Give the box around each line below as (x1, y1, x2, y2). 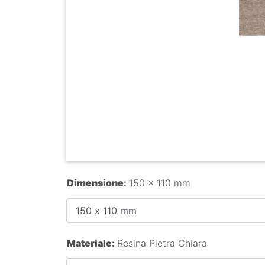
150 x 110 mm (129, 177, 190, 189)
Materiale (67, 237, 112, 249)
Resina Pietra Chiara (117, 237, 207, 249)
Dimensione (67, 177, 124, 189)
